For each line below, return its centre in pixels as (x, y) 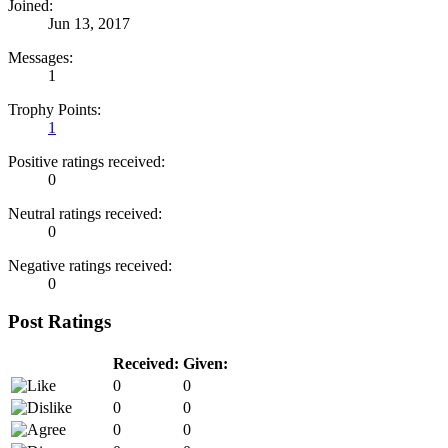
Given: (205, 363)
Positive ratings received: (86, 161)
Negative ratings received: (90, 265)
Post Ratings (59, 322)
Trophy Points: (54, 109)
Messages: (40, 57)
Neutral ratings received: (85, 213)
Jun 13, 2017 (89, 23)
